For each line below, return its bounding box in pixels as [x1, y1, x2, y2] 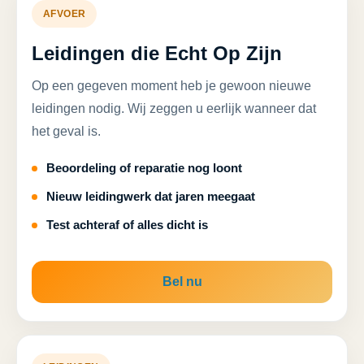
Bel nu [162, 275, 202, 288]
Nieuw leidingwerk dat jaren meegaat [46, 189, 255, 203]
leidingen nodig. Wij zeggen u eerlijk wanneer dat [32, 102, 316, 115]
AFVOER [43, 8, 86, 19]
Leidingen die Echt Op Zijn [32, 42, 282, 64]
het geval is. [32, 124, 101, 138]
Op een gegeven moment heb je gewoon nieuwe [32, 79, 311, 93]
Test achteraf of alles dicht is [46, 218, 208, 232]
